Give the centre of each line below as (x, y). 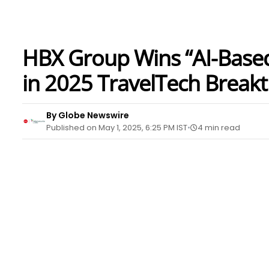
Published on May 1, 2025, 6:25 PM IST (117, 128)
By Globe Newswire (88, 115)
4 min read (219, 128)
